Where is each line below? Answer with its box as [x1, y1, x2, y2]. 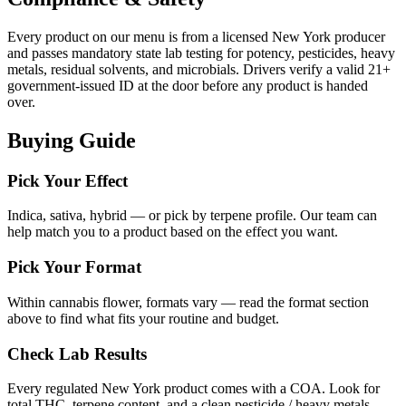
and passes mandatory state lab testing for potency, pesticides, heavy [7, 44, 395, 61]
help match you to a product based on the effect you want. [7, 224, 338, 240]
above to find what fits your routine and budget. [7, 310, 279, 326]
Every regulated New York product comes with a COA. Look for [7, 381, 380, 397]
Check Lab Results [7, 343, 147, 363]
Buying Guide [7, 128, 136, 152]
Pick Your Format [7, 257, 141, 277]
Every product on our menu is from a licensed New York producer [7, 28, 385, 44]
